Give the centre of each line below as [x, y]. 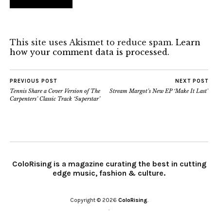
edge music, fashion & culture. [109, 173]
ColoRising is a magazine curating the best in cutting [109, 163]
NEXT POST [192, 81]
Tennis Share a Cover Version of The [55, 91]
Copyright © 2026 [94, 200]
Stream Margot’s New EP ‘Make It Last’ [159, 91]
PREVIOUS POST [33, 81]
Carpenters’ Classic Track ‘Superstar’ [55, 99]
